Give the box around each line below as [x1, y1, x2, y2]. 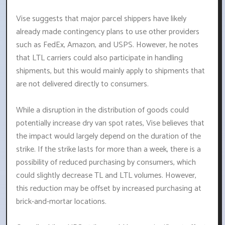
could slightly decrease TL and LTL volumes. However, [16, 169, 196, 183]
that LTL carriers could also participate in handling [16, 51, 183, 65]
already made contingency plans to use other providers [16, 25, 199, 39]
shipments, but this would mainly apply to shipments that [16, 64, 205, 78]
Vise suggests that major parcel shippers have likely [16, 12, 186, 26]
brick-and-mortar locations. [16, 195, 106, 209]
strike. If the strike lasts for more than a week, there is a [16, 143, 201, 157]
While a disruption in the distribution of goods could [16, 103, 189, 118]
